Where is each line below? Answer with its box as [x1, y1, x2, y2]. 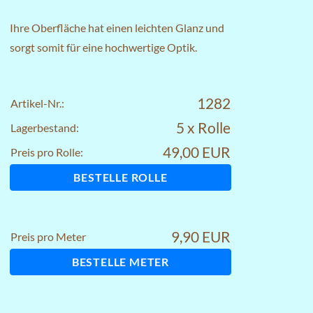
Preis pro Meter [10, 230, 86, 243]
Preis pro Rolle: [10, 145, 83, 159]
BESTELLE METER [71, 255, 170, 268]
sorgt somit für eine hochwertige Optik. [10, 41, 197, 54]
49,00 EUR [163, 143, 231, 161]
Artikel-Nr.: [10, 96, 64, 110]
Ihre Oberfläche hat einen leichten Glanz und [10, 21, 224, 34]
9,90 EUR [171, 228, 231, 245]
